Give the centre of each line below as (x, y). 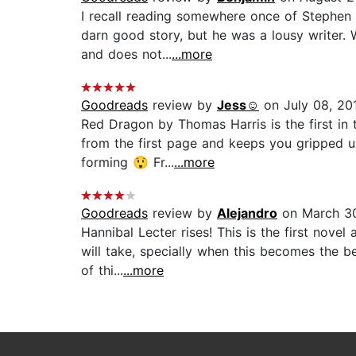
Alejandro (247, 213)
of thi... (102, 271)
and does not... (126, 54)
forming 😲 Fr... (128, 163)
